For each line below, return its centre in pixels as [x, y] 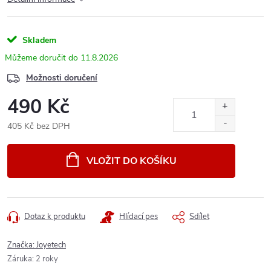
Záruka [20, 259]
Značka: [22, 245]
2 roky [47, 259]
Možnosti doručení [62, 78]
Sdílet [199, 217]
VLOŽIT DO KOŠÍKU [131, 161]
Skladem [38, 40]
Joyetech [51, 245]
